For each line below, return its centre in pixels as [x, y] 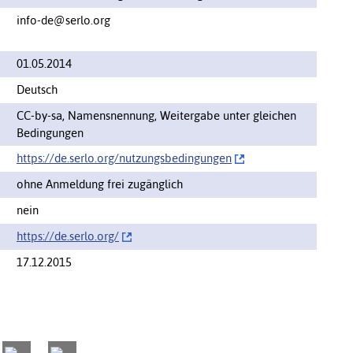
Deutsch [37, 89]
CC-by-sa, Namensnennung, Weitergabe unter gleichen [156, 115]
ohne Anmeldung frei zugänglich [100, 184]
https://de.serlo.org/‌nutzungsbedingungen [124, 158]
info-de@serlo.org [63, 20]
